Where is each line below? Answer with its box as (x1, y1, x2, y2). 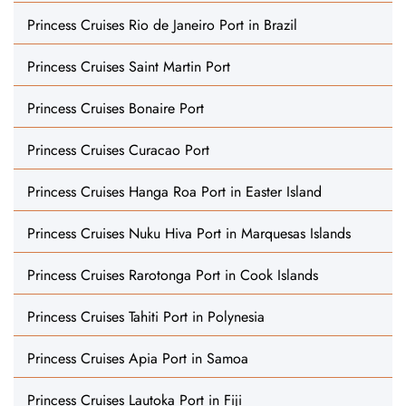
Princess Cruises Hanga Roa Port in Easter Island (27, 181, 322, 202)
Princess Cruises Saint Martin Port (27, 56, 230, 77)
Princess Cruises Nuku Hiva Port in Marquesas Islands (27, 223, 351, 244)
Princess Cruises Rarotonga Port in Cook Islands (27, 265, 318, 285)
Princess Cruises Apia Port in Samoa (27, 348, 248, 369)
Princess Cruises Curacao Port (27, 140, 209, 160)
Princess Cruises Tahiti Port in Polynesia (27, 306, 265, 327)
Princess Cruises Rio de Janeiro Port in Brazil (27, 14, 297, 35)
